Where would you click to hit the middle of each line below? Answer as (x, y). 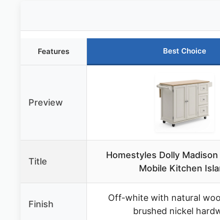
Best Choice (184, 51)
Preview (46, 103)
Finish (41, 204)
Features (54, 52)
